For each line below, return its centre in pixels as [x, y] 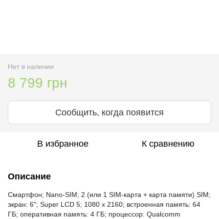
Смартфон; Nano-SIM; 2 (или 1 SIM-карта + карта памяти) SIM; [109, 194]
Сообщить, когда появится [109, 112]
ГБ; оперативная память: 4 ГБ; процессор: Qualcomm [94, 214]
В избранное [63, 143]
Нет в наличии [31, 66]
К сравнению [168, 143]
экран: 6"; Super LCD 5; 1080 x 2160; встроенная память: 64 [104, 204]
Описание [29, 176]
